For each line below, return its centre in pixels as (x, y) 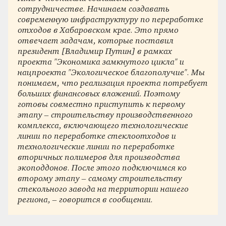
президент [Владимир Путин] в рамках (95, 52)
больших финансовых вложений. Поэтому (99, 94)
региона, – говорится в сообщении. (86, 200)
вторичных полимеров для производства (99, 158)
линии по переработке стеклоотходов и (97, 137)
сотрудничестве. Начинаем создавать (94, 10)
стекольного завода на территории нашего (103, 190)
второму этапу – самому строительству (100, 179)
